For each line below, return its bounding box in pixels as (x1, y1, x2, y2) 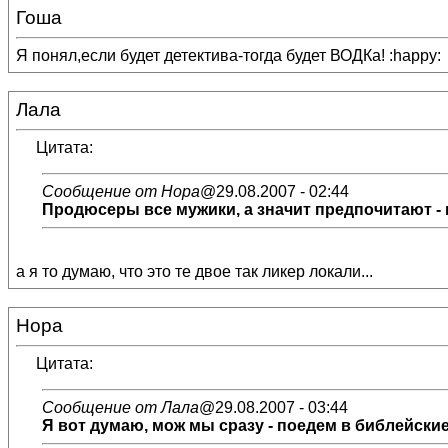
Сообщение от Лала (42, 399, 199, 416)
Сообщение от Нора (42, 183, 200, 200)
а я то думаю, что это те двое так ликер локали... (16, 263, 373, 280)
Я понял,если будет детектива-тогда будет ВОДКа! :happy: (16, 47, 441, 64)
